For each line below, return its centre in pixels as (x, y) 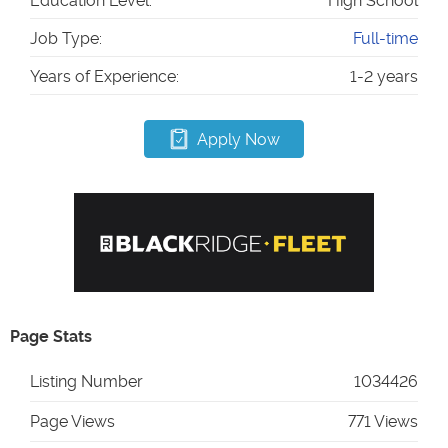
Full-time (385, 38)
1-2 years (384, 76)
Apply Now (238, 139)
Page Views (72, 422)
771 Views (383, 422)
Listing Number (86, 382)
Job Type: (66, 38)
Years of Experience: (104, 76)
